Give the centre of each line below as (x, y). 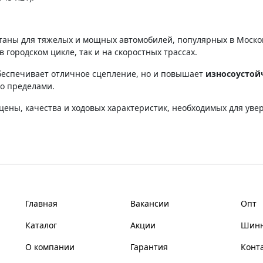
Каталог (41, 225)
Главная (41, 203)
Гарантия (149, 247)
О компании (50, 247)
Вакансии (150, 203)
